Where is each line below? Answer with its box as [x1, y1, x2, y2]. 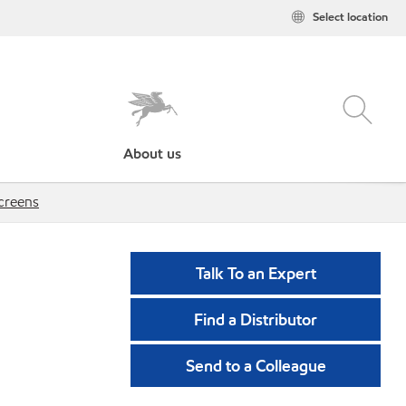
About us [123, 144, 182, 163]
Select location [313, 9, 388, 25]
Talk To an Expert [195, 263, 316, 284]
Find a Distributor [194, 309, 317, 330]
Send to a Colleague [185, 355, 326, 376]
